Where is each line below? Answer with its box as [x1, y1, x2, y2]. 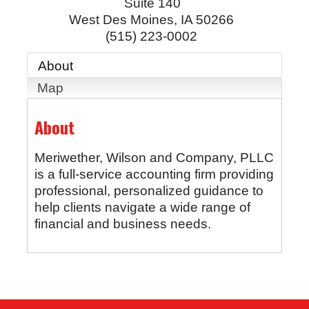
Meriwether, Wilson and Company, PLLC [34, 150, 274, 165]
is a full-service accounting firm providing [34, 166, 274, 181]
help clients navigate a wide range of [34, 199, 250, 215]
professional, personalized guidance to [34, 183, 263, 198]
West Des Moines [68, 12, 174, 27]
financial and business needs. [34, 216, 211, 231]
